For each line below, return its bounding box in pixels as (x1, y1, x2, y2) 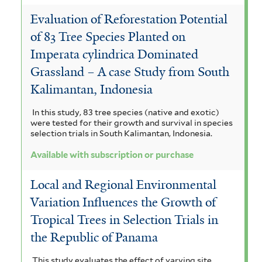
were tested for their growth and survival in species (30, 118, 233, 127)
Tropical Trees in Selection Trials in (30, 211, 218, 228)
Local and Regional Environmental (30, 176, 216, 193)
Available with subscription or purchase (30, 150, 194, 161)
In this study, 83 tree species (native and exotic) (32, 107, 219, 117)
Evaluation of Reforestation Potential (30, 11, 227, 27)
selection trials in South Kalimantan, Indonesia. (30, 128, 212, 138)
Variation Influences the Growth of (30, 194, 216, 211)
